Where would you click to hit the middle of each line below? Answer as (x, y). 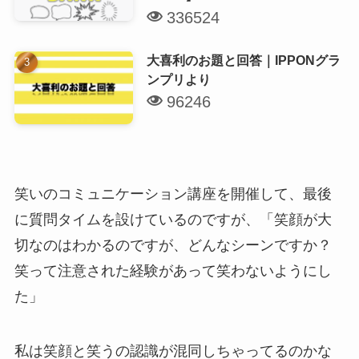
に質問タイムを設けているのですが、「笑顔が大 (173, 220)
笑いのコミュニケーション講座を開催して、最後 (173, 194)
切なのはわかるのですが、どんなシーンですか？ (173, 246)
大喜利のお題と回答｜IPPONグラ (243, 60)
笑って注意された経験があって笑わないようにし (173, 271)
